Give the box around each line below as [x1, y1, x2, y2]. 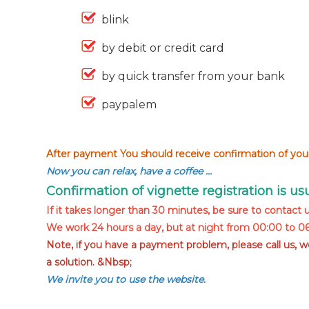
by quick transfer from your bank [101, 70, 286, 83]
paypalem [101, 98, 157, 111]
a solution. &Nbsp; [46, 256, 132, 268]
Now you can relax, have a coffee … [46, 165, 212, 177]
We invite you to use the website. [46, 273, 206, 286]
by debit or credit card [101, 41, 225, 54]
